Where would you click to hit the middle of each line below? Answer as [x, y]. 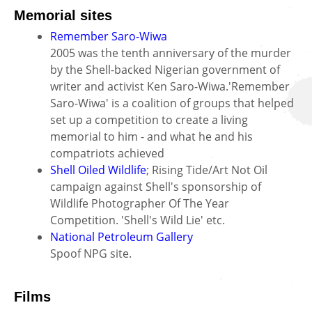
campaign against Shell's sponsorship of [156, 186]
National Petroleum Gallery [122, 236]
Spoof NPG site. [91, 253]
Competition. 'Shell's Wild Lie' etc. [138, 220]
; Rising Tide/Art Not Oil [207, 170]
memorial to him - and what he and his [151, 136]
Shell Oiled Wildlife [98, 170]
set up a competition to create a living [149, 119]
